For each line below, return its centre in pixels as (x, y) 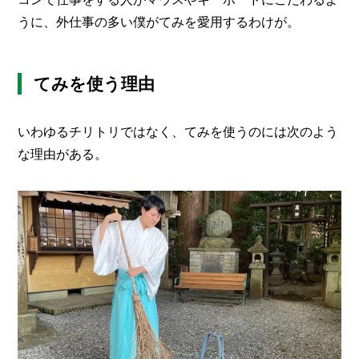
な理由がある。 (63, 153)
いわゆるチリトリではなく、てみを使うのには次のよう (178, 131)
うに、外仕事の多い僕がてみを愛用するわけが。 (159, 21)
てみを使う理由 (95, 83)
